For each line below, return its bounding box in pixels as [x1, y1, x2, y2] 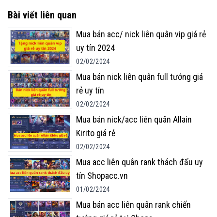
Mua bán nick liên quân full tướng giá [76, 72, 203, 82]
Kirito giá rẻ [76, 128, 116, 139]
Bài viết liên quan [8, 9, 77, 21]
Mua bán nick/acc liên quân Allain [76, 114, 192, 125]
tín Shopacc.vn [76, 170, 128, 181]
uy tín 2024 [76, 43, 115, 53]
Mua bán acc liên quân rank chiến [76, 200, 191, 210]
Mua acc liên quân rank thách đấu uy [76, 157, 203, 168]
